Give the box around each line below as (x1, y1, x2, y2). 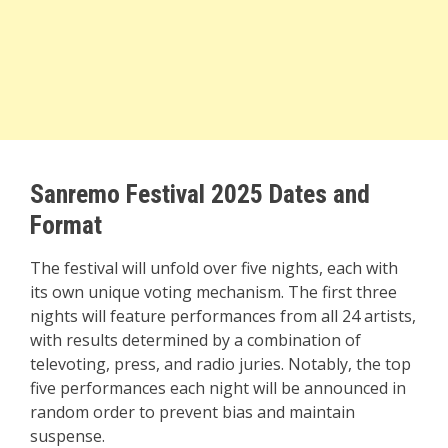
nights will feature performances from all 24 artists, (30, 305, 416, 327)
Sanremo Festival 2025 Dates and (30, 179, 370, 209)
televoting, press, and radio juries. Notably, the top (30, 353, 411, 375)
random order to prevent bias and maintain (30, 401, 355, 423)
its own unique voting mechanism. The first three (30, 281, 397, 303)
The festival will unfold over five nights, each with (30, 257, 398, 279)
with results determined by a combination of (30, 329, 361, 351)
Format (30, 210, 102, 240)
